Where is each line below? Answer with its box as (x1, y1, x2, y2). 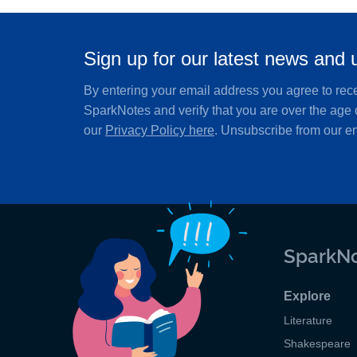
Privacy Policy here (105, 124, 214, 138)
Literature (284, 313, 332, 327)
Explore (284, 288, 331, 303)
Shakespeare (284, 336, 351, 350)
